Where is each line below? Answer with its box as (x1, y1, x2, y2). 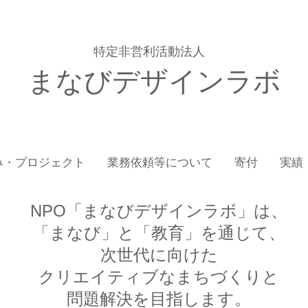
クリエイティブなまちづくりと (38, 267, 279, 286)
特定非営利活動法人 (93, 45, 205, 58)
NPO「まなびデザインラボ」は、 (30, 201, 287, 220)
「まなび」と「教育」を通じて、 (32, 223, 285, 242)
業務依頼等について (107, 156, 212, 169)
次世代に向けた (100, 245, 218, 264)
